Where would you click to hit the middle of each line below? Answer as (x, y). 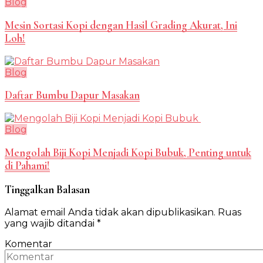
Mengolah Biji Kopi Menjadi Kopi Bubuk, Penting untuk (128, 152)
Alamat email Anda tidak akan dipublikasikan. (110, 213)
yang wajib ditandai (51, 224)
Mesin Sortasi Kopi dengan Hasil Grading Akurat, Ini (121, 25)
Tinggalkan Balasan (47, 189)
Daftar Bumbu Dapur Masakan (72, 95)
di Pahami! (27, 165)
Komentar (28, 244)
